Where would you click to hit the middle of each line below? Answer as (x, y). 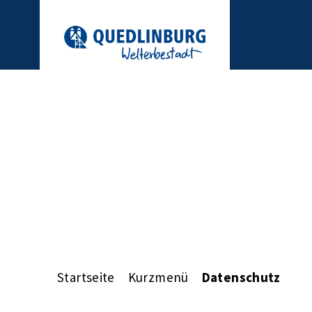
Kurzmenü (158, 277)
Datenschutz (241, 277)
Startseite (86, 277)
